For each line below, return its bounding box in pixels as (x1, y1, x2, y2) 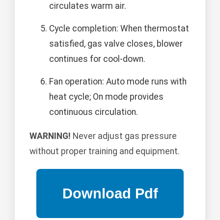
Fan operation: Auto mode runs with (49, 77, 187, 87)
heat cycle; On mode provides (49, 92, 164, 102)
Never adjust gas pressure (71, 131, 177, 141)
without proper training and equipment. (29, 146, 180, 157)
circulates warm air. (49, 1, 126, 11)
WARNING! (29, 131, 71, 141)
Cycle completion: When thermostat (49, 24, 189, 34)
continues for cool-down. (49, 54, 145, 64)
